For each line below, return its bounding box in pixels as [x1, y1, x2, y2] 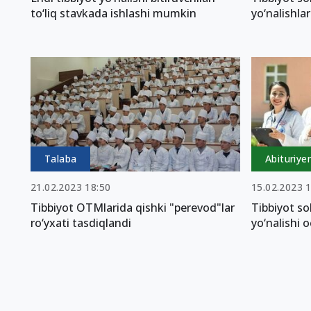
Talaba [44, 152, 77, 166]
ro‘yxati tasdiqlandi [31, 215, 131, 231]
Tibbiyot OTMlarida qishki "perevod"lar [31, 200, 235, 216]
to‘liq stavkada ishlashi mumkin [31, 5, 196, 21]
